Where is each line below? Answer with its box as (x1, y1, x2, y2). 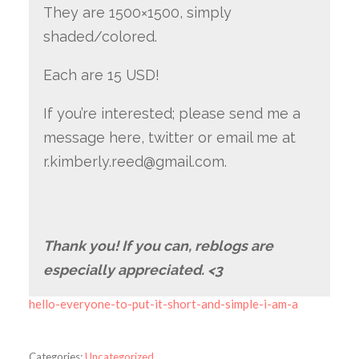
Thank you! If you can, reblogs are (42, 236, 273, 254)
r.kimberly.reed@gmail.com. (42, 152, 227, 170)
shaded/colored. (42, 28, 161, 46)
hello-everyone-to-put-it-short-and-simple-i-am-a (28, 296, 298, 311)
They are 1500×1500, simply (42, 4, 232, 22)
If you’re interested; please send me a (42, 104, 301, 122)
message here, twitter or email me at (42, 128, 296, 146)
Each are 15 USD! (42, 67, 159, 84)
